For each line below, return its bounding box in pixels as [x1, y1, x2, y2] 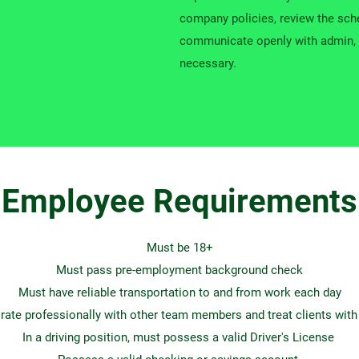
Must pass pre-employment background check [56, 263, 303, 277]
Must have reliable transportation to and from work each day [18, 285, 341, 300]
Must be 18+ [146, 240, 213, 255]
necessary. [179, 56, 236, 71]
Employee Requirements [2, 183, 357, 220]
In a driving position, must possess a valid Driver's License [22, 330, 337, 345]
